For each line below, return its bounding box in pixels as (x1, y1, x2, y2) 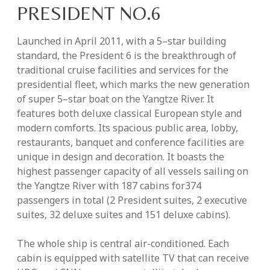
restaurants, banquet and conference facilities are (17, 136, 244, 149)
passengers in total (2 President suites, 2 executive (17, 193, 247, 207)
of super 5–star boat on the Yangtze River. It (17, 92, 214, 106)
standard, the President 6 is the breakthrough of (17, 49, 236, 63)
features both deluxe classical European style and (17, 107, 242, 121)
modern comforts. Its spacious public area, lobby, (17, 121, 238, 135)
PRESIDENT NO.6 (17, 2, 161, 25)
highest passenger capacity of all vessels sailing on (17, 165, 248, 178)
